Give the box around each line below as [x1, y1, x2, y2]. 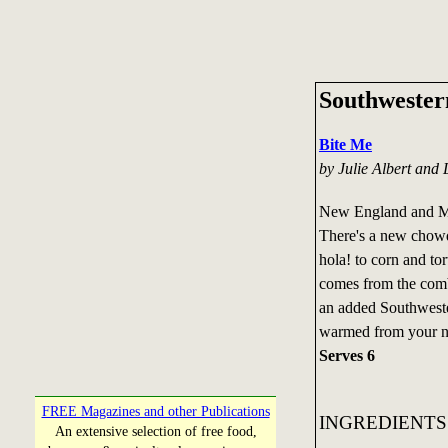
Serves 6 [318, 345, 375, 365]
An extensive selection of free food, [54, 424, 257, 439]
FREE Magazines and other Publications [41, 404, 270, 419]
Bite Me [318, 134, 372, 154]
